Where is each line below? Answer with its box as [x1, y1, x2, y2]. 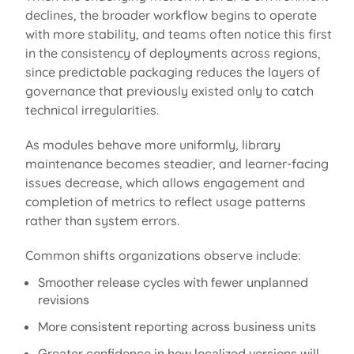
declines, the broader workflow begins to [24, 6, 269, 23]
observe [203, 247, 253, 263]
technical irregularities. [24, 101, 162, 118]
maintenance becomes [24, 155, 164, 171]
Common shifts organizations [24, 247, 204, 263]
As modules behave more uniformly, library [24, 136, 281, 153]
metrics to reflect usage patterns [107, 193, 306, 209]
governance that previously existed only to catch [24, 82, 314, 99]
